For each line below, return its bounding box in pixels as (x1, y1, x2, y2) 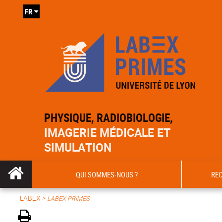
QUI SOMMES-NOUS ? (75, 169, 138, 179)
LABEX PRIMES (47, 194, 89, 203)
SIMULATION (44, 140, 112, 155)
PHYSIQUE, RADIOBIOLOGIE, (44, 110, 173, 125)
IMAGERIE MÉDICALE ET (44, 125, 171, 140)
